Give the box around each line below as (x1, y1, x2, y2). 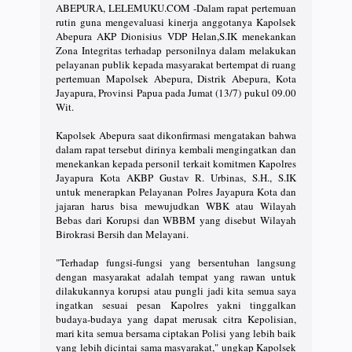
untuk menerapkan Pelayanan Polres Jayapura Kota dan (56, 184, 296, 199)
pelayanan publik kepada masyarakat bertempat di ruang (56, 57, 296, 71)
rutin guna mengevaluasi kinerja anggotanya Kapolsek (56, 14, 296, 29)
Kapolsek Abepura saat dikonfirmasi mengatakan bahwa (56, 127, 296, 142)
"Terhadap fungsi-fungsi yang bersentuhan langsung (56, 255, 296, 269)
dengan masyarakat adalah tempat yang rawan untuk (56, 269, 296, 284)
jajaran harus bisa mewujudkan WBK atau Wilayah (56, 198, 296, 213)
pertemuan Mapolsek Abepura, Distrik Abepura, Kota (56, 71, 296, 86)
